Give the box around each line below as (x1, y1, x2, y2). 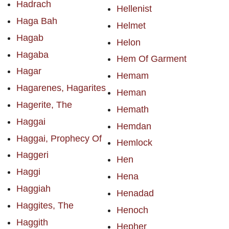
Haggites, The (16, 200, 74, 211)
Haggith (16, 217, 48, 227)
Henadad (116, 188, 154, 198)
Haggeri (16, 150, 49, 161)
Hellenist (116, 3, 152, 14)
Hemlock (116, 138, 152, 148)
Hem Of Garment (116, 54, 187, 64)
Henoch (116, 204, 148, 215)
